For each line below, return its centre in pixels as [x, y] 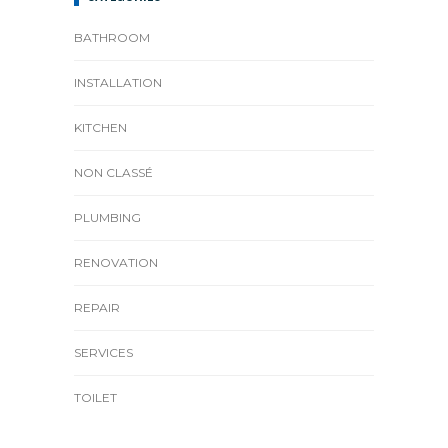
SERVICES [103, 352]
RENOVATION [116, 262]
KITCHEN [100, 127]
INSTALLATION [118, 82]
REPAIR [97, 307]
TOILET [95, 397]
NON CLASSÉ [113, 172]
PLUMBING [107, 217]
